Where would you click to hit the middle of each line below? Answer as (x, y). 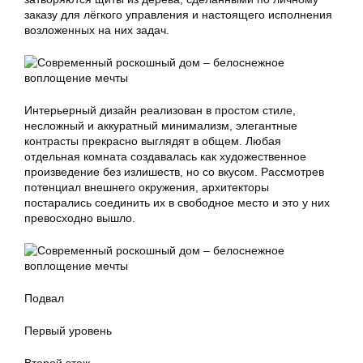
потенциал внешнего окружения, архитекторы (147, 187)
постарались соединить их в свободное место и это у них (177, 203)
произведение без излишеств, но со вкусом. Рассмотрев (174, 172)
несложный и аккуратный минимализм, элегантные (161, 126)
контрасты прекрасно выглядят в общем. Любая (153, 141)
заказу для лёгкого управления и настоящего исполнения (178, 15)
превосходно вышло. (80, 218)
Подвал (44, 298)
